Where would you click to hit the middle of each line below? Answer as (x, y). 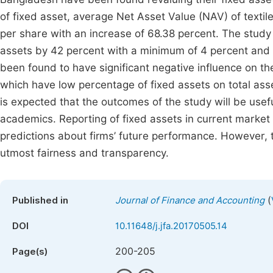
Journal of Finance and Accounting (190, 200)
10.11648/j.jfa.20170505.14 (171, 226)
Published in (40, 200)
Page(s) (30, 252)
